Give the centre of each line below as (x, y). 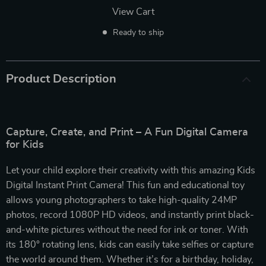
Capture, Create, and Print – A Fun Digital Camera (127, 132)
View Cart (133, 12)
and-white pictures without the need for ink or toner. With (127, 229)
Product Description (61, 79)
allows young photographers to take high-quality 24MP (121, 200)
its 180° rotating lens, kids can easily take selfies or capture (130, 244)
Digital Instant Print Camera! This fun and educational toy (125, 185)
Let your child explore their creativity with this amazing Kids (131, 170)
